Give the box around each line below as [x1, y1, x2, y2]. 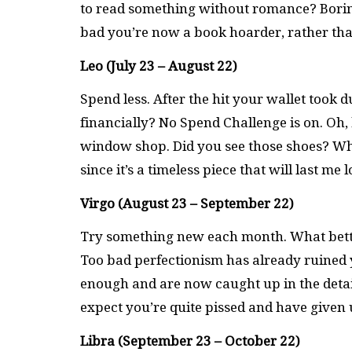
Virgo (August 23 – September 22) [80, 195, 294, 211]
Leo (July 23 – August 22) [80, 57, 240, 74]
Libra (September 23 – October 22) [80, 332, 303, 349]
